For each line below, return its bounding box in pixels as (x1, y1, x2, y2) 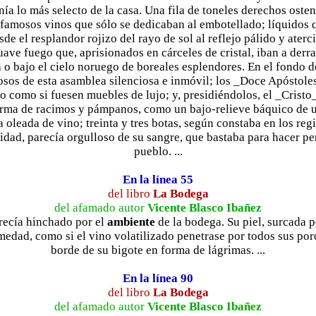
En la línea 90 (123, 271, 193, 285)
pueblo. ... (133, 144, 183, 158)
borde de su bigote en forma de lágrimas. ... (51, 243, 265, 257)
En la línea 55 (123, 172, 193, 186)
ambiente (107, 214, 155, 229)
